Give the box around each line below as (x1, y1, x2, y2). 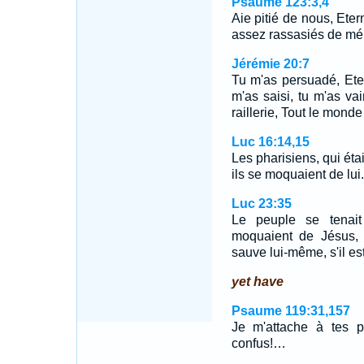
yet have (231, 275, 284, 288)
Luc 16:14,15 (231, 135, 310, 149)
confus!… (231, 336, 286, 350)
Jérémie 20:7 (231, 57, 310, 71)
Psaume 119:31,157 (231, 304, 350, 318)
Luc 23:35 (231, 197, 292, 210)
